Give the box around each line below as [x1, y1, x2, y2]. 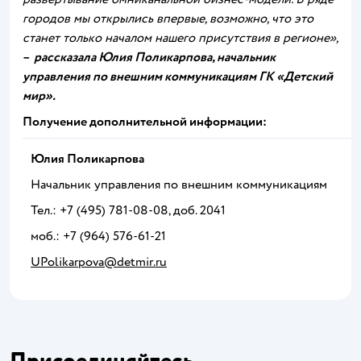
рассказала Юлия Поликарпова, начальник [34, 49, 276, 65]
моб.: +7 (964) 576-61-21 [31, 228, 166, 244]
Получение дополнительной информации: [23, 114, 267, 130]
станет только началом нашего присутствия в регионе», [23, 30, 338, 46]
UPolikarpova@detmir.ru [31, 254, 167, 270]
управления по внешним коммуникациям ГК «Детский [23, 68, 333, 85]
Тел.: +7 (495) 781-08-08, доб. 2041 [31, 202, 226, 218]
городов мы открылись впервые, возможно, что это [23, 10, 313, 27]
